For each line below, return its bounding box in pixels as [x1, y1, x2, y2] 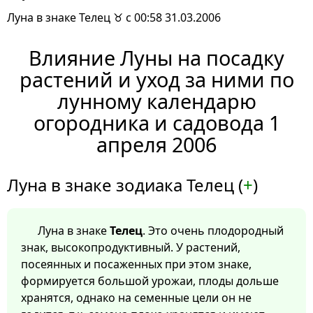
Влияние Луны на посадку [29, 44, 284, 72]
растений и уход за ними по [19, 66, 294, 94]
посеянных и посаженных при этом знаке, [21, 256, 252, 272]
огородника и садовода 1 [33, 109, 280, 137]
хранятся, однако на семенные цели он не [21, 290, 252, 306]
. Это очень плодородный [143, 223, 284, 239]
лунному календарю [57, 87, 256, 115]
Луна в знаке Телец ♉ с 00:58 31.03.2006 [7, 10, 221, 26]
